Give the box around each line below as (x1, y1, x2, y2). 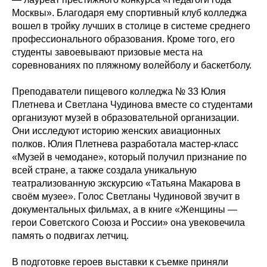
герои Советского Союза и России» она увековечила (12, 218, 245, 228)
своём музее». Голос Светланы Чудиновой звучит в (12, 191, 240, 201)
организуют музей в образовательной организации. (12, 113, 239, 123)
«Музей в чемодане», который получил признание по (12, 152, 247, 162)
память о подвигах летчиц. (12, 231, 129, 241)
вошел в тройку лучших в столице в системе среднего (12, 21, 250, 31)
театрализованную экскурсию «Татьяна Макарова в (12, 178, 241, 188)
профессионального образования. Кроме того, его (12, 34, 235, 44)
